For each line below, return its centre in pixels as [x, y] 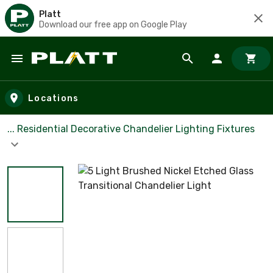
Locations [54, 98]
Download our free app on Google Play [113, 24]
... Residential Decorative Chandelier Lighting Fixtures [131, 129]
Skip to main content [64, 70]
